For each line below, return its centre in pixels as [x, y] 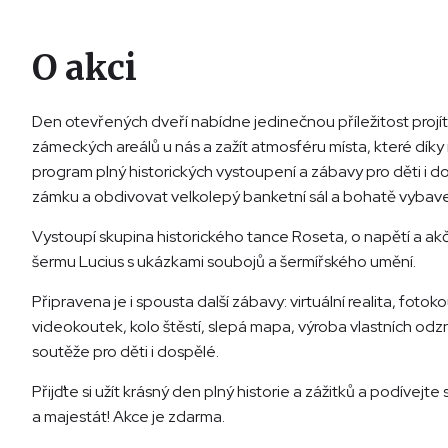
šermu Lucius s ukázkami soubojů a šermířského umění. [224, 262]
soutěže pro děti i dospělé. [125, 352]
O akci [84, 68]
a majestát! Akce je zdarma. [128, 417]
